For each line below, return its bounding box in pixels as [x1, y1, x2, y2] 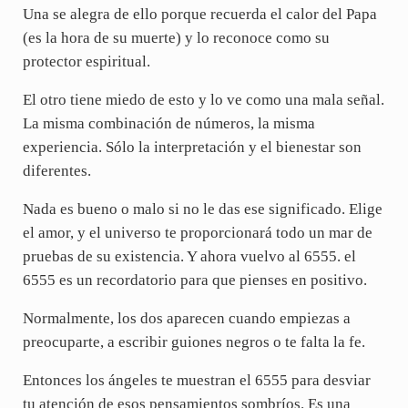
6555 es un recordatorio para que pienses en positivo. [22, 271, 367, 290]
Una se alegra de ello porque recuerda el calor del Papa [22, 5, 377, 24]
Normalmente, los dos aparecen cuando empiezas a [22, 310, 351, 328]
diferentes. [22, 162, 91, 180]
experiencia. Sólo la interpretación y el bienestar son [22, 138, 362, 157]
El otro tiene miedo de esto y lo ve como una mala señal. [22, 91, 384, 109]
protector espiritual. [22, 53, 150, 71]
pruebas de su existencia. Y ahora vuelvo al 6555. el [22, 248, 356, 266]
